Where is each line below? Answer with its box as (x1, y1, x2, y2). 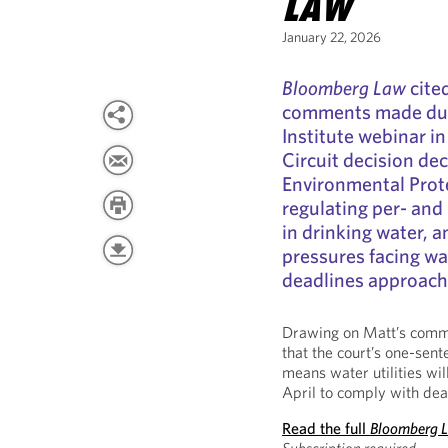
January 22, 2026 (282, 28, 382, 46)
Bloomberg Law (282, 75, 407, 100)
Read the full (282, 418, 371, 438)
